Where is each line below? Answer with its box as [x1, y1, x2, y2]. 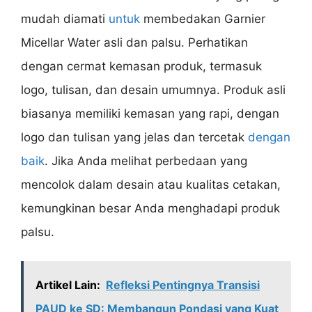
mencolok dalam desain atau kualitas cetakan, [21, 177, 281, 192]
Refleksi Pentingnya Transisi [106, 278, 260, 292]
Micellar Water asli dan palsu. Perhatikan [21, 35, 248, 49]
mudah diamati [21, 11, 109, 26]
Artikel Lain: [36, 278, 100, 292]
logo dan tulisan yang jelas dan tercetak [21, 130, 248, 144]
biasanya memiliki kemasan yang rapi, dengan [21, 106, 279, 120]
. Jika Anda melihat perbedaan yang [45, 153, 247, 168]
